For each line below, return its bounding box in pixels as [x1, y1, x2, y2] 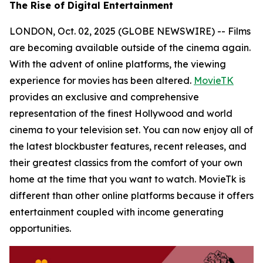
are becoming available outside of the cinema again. [9, 42, 251, 53]
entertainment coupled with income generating [9, 206, 224, 218]
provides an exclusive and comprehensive [9, 91, 199, 103]
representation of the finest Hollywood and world [9, 107, 232, 119]
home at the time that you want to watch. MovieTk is [9, 173, 245, 185]
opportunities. [9, 222, 71, 234]
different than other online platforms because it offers [9, 190, 254, 201]
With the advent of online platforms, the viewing [9, 58, 226, 70]
